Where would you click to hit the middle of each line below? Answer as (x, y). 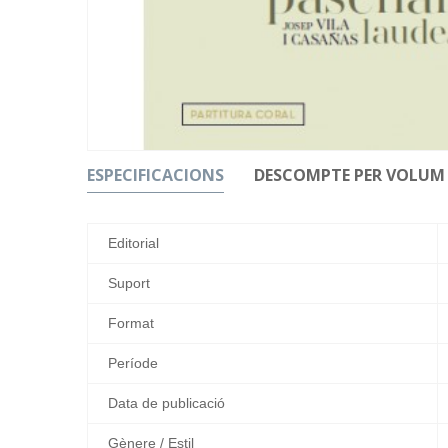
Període (133, 362)
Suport (129, 282)
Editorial (133, 242)
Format (131, 322)
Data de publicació (166, 402)
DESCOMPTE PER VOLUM (349, 174)
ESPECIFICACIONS (155, 174)
